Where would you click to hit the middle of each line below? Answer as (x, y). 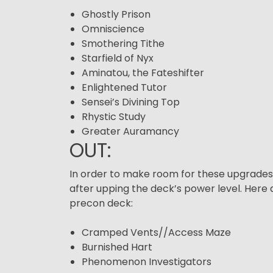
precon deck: (101, 203)
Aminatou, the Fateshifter (143, 73)
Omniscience (113, 29)
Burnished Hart (117, 247)
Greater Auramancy (130, 131)
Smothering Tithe (123, 43)
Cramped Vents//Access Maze (156, 232)
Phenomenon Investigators (147, 261)
